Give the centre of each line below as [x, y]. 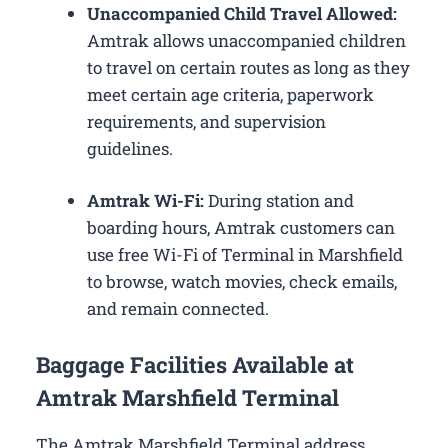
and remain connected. [178, 309]
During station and [281, 201]
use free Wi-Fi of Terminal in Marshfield [245, 255]
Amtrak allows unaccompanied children [246, 40]
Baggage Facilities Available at [195, 364]
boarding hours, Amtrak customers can [241, 228]
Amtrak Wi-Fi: [147, 201]
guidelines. [130, 148]
